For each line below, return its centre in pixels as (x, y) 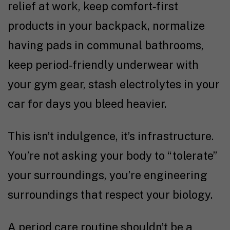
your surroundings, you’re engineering (108, 175)
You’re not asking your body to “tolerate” (112, 155)
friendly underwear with (136, 64)
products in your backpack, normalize (106, 25)
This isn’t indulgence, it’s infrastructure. (111, 136)
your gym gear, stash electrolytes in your (114, 84)
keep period (38, 64)
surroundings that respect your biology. (110, 194)
